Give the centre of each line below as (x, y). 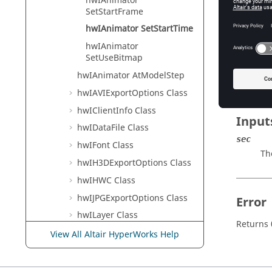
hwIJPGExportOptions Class (132, 198)
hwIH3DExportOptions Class (134, 163)
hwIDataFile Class (113, 128)
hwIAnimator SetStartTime (139, 29)
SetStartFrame (114, 12)
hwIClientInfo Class (117, 110)
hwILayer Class (107, 216)
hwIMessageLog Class (122, 233)
